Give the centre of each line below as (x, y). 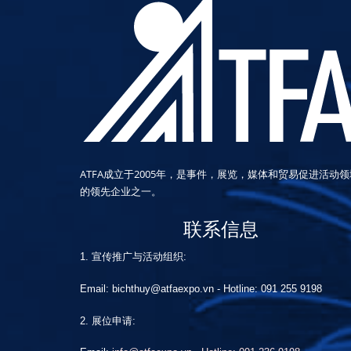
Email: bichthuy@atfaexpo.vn (147, 289)
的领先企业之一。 (121, 191)
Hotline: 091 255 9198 (273, 289)
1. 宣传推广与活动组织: (133, 257)
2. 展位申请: (108, 321)
